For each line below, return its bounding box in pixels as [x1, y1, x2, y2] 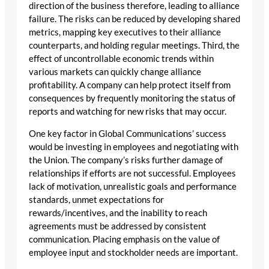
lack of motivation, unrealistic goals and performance [29, 181, 237, 192]
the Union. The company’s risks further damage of [29, 154, 223, 165]
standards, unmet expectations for [29, 194, 164, 205]
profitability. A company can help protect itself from [29, 80, 231, 91]
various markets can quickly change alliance [29, 67, 201, 77]
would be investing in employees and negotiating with [29, 141, 238, 152]
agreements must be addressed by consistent [29, 220, 207, 231]
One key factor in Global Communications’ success [29, 128, 226, 139]
